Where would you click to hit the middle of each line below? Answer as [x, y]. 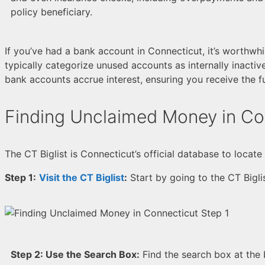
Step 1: [20, 177]
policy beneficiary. [51, 12]
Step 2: [28, 254]
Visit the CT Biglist [82, 177]
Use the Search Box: [93, 254]
